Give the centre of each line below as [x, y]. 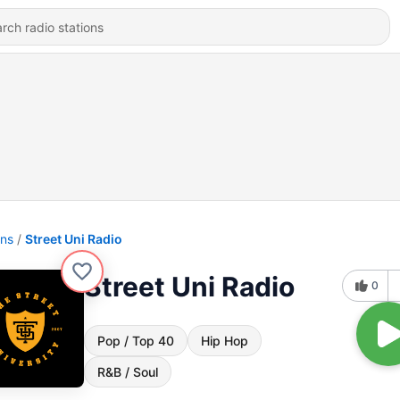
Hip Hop [225, 341]
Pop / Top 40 [136, 341]
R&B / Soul [128, 372]
